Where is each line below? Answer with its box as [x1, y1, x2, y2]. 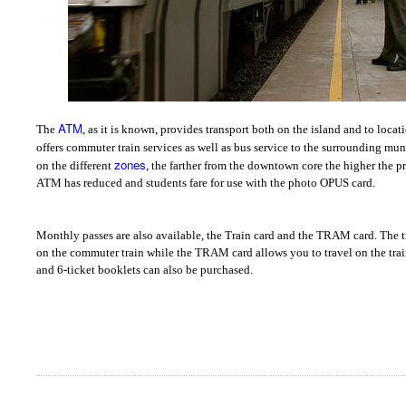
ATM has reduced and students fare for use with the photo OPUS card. [36, 176, 375, 190]
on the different [36, 159, 114, 173]
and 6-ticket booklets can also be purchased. [36, 263, 253, 277]
